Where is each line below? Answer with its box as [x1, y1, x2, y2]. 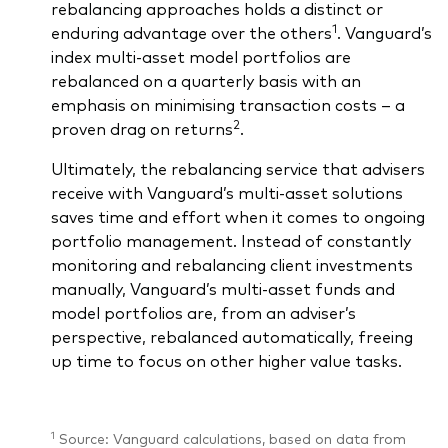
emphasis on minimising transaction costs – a [50, 93, 405, 116]
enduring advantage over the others [50, 21, 332, 44]
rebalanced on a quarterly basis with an [50, 69, 361, 92]
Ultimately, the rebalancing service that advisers [50, 157, 425, 180]
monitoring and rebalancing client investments [50, 253, 413, 276]
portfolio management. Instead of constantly [50, 229, 411, 252]
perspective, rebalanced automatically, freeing [50, 325, 413, 348]
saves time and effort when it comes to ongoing [50, 205, 425, 228]
